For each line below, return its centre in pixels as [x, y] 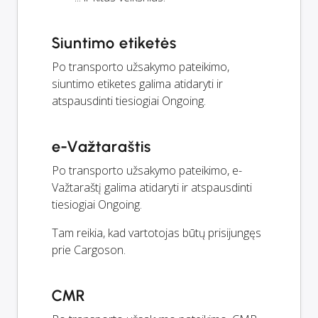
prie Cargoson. [89, 250]
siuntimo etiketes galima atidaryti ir [137, 84]
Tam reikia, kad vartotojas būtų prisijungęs [157, 233]
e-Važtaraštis [102, 147]
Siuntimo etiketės [115, 43]
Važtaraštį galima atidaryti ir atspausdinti [152, 188]
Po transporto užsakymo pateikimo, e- [147, 171]
